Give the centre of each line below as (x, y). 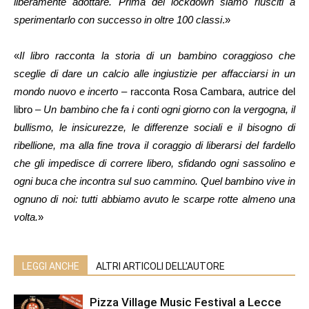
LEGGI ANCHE (51, 267)
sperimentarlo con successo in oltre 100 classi (118, 20)
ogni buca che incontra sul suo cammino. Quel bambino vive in (154, 181)
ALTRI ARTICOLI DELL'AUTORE (160, 267)
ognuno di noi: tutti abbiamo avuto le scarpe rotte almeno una (154, 199)
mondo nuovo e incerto (66, 92)
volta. (26, 217)
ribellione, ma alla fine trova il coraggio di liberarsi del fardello (154, 146)
